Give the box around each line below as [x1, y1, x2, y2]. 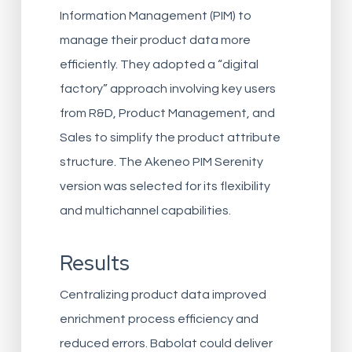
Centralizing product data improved [60, 288, 267, 302]
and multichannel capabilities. [60, 204, 232, 218]
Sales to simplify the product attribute [60, 131, 281, 145]
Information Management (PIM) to [60, 9, 252, 23]
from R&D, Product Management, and [60, 107, 276, 120]
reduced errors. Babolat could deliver [60, 337, 273, 350]
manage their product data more [60, 34, 251, 47]
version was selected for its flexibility [60, 180, 271, 193]
